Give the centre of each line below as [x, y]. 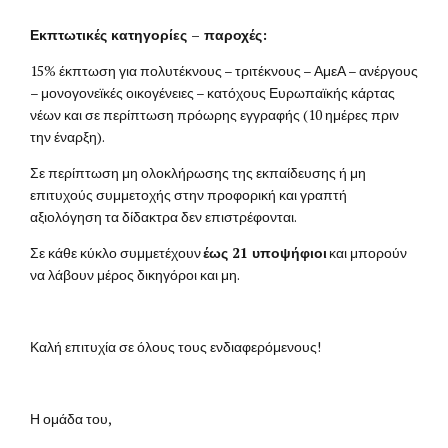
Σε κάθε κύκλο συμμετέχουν [115, 253]
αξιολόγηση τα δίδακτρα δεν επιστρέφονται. [163, 217]
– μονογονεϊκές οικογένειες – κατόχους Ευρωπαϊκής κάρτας [212, 93]
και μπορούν [367, 253]
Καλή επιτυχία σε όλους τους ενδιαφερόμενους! [175, 347]
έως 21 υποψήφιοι [264, 253]
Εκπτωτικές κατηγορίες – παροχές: [148, 35]
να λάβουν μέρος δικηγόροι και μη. [134, 275]
